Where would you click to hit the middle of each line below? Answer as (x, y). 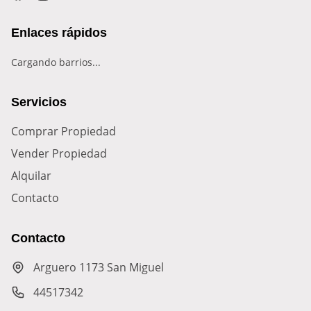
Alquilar (31, 176)
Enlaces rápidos (59, 33)
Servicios (39, 102)
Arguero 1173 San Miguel (99, 267)
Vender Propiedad (59, 153)
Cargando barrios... (56, 62)
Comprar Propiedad (64, 131)
